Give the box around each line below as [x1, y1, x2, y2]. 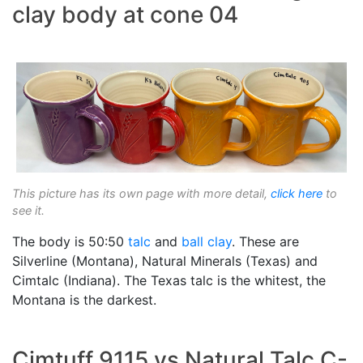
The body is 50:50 [12, 233, 128, 250]
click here [271, 186, 322, 200]
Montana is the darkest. [12, 291, 156, 308]
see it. [12, 203, 45, 217]
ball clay [181, 233, 232, 250]
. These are [232, 233, 299, 250]
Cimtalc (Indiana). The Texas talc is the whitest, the [12, 271, 326, 288]
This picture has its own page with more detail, [12, 186, 271, 200]
